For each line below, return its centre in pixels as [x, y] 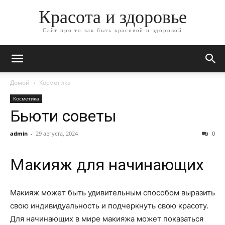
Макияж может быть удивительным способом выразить [113, 193]
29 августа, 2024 [57, 133]
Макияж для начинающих [107, 165]
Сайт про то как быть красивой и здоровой [113, 30]
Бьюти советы [63, 116]
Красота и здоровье [113, 17]
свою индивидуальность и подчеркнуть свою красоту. [109, 206]
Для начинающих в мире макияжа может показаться [107, 219]
